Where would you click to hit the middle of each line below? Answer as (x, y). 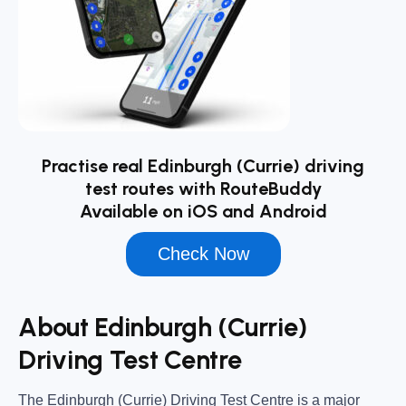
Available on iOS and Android (203, 212)
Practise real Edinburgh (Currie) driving (203, 166)
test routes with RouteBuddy (203, 189)
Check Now (203, 254)
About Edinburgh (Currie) (163, 327)
